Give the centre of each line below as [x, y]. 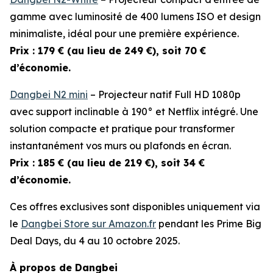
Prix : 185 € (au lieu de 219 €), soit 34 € [107, 163]
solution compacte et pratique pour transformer [122, 129]
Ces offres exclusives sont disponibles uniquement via [135, 207]
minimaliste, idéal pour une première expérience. [124, 34]
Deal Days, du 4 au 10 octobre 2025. [95, 241]
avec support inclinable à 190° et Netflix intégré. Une [134, 112]
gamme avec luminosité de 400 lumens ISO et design [135, 16]
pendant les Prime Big [209, 224]
